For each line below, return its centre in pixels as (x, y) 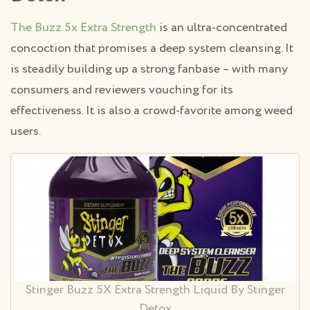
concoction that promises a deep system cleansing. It (152, 48)
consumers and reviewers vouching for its (122, 90)
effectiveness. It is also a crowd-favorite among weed (152, 110)
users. (26, 131)
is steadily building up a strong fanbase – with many (149, 69)
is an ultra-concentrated (222, 27)
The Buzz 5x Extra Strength (83, 27)
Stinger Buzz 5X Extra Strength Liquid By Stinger (155, 290)
